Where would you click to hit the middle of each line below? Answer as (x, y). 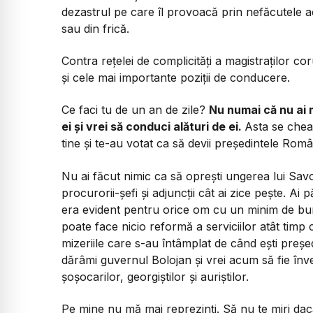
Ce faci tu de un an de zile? (135, 110)
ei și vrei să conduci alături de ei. (153, 127)
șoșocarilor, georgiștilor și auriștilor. (155, 276)
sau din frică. (95, 28)
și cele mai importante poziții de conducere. (176, 77)
